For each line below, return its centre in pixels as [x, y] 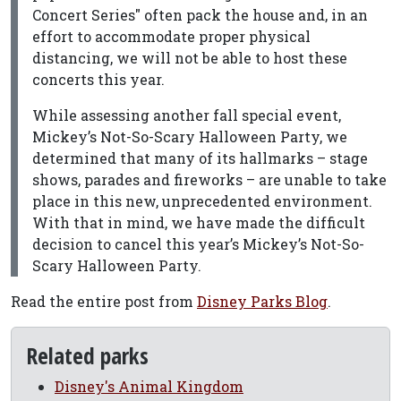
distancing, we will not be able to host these [190, 58]
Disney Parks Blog [262, 301]
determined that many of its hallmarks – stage [200, 158]
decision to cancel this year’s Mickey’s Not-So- [198, 244]
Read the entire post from [104, 301]
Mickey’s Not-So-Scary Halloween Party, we [190, 137]
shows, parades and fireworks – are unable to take [209, 179]
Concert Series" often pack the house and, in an [200, 15]
